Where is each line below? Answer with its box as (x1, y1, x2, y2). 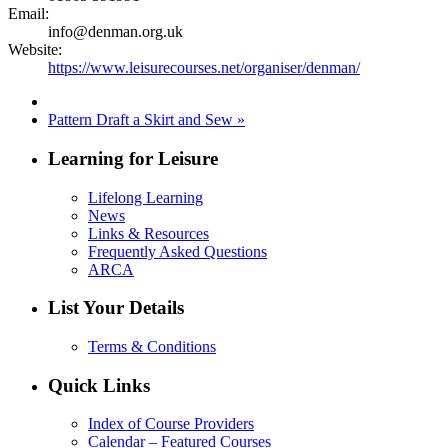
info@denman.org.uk (48, 23, 183, 41)
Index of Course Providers (88, 415, 254, 433)
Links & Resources (88, 224, 209, 242)
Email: (8, 5, 49, 23)
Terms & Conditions (88, 337, 216, 355)
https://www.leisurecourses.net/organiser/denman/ (48, 59, 360, 77)
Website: (8, 41, 62, 59)
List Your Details (48, 297, 184, 319)
